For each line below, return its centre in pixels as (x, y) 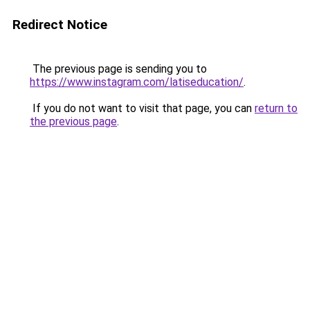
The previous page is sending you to (118, 69)
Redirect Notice (60, 25)
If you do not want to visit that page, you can (142, 108)
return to (276, 108)
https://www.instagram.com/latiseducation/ (137, 82)
